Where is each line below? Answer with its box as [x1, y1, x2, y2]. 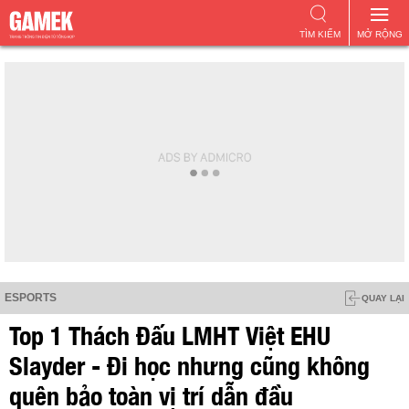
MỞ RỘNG [356, 29, 403, 39]
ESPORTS [5, 291, 57, 304]
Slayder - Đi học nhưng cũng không [9, 344, 370, 383]
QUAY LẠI [362, 293, 404, 303]
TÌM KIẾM [299, 29, 341, 39]
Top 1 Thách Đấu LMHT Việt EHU [9, 314, 330, 352]
